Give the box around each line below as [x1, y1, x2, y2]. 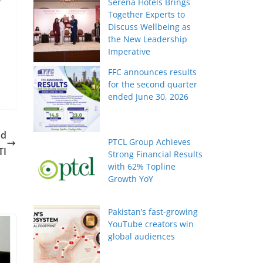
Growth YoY [108, 173, 154, 185]
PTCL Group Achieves [108, 136, 191, 148]
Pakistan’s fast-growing [108, 206, 198, 218]
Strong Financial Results [108, 149, 203, 160]
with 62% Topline [108, 161, 176, 173]
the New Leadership [108, 33, 188, 45]
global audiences [108, 231, 176, 242]
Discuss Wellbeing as [108, 21, 191, 33]
